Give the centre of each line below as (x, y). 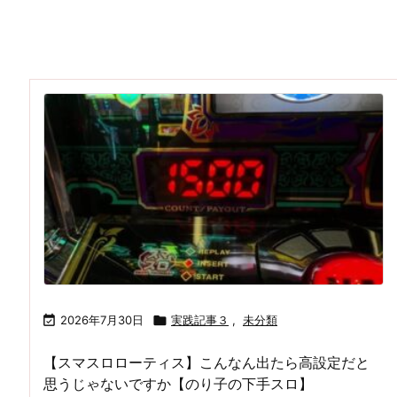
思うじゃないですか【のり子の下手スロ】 (178, 383)
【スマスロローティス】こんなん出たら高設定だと (206, 362)
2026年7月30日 (102, 319)
